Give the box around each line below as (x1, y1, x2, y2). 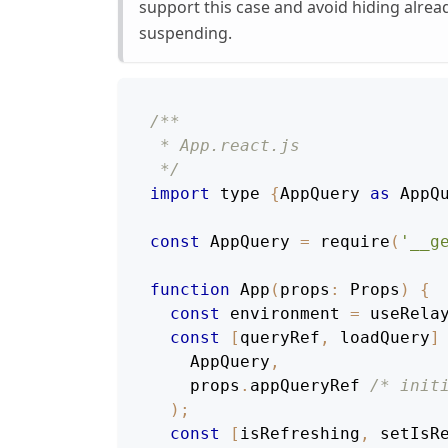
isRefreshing (240, 424, 360, 444)
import (150, 184, 210, 204)
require (320, 232, 390, 252)
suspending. (139, 22, 232, 45)
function (150, 280, 230, 300)
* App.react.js (150, 136, 300, 156)
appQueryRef (250, 376, 360, 396)
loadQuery (330, 328, 430, 348)
